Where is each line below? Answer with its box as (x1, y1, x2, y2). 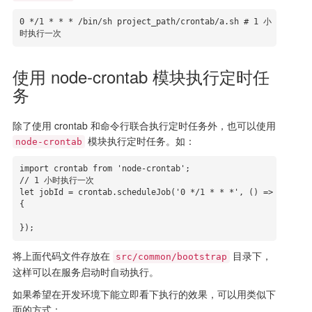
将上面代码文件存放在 (12, 249, 113, 263)
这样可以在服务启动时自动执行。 (12, 265, 159, 279)
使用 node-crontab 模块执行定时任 (12, 64, 270, 88)
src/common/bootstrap (115, 251, 227, 262)
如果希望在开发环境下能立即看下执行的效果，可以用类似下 (12, 287, 276, 301)
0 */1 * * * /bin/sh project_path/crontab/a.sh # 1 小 (19, 17, 272, 26)
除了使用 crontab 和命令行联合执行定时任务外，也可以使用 (12, 118, 276, 132)
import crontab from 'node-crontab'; (19, 164, 190, 173)
